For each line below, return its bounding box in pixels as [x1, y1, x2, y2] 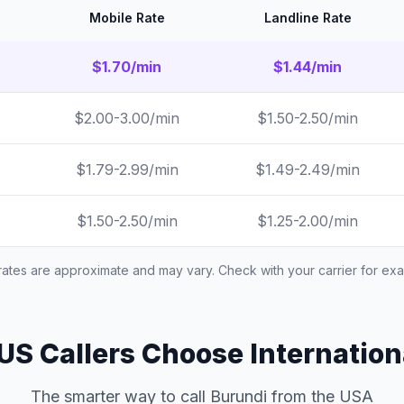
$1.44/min [273, 58, 342, 76]
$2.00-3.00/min [74, 109, 179, 127]
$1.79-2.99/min [75, 161, 179, 179]
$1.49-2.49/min [255, 161, 360, 179]
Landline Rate [263, 10, 352, 25]
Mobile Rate [88, 10, 165, 25]
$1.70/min [92, 58, 161, 76]
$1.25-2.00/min [257, 212, 358, 230]
